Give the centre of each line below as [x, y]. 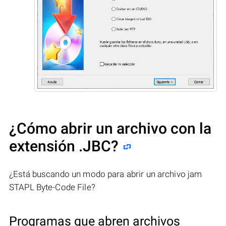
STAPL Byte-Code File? [52, 187]
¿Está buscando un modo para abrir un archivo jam [106, 174]
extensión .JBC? [64, 146]
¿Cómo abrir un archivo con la [110, 128]
